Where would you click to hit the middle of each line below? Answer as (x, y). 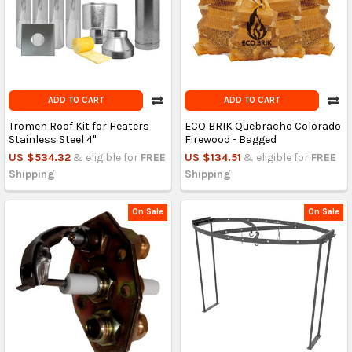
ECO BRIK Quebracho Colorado (262, 126)
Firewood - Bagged (230, 139)
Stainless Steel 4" (52, 139)
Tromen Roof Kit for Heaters (79, 126)
